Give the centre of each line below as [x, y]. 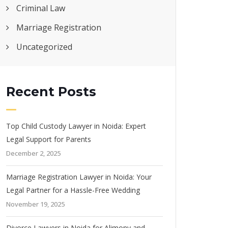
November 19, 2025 [35, 204]
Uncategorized [44, 47]
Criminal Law [41, 8]
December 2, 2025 [33, 153]
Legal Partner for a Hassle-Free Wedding [73, 190]
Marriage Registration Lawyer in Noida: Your [79, 177]
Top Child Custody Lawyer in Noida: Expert [76, 126]
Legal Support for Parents [49, 139]
